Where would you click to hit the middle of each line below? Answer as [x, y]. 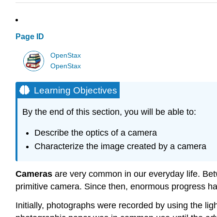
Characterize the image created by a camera [120, 147]
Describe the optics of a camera [95, 132]
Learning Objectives [76, 90]
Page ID [30, 37]
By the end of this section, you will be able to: [109, 112]
